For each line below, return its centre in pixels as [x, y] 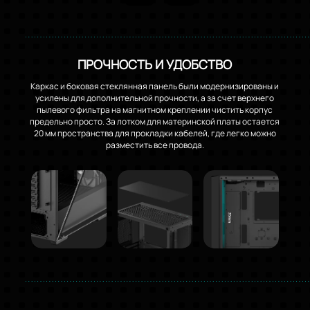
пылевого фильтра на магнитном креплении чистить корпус [155, 109]
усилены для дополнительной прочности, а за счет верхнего [155, 98]
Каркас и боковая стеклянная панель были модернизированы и [155, 86]
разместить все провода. [155, 145]
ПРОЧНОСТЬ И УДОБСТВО [155, 64]
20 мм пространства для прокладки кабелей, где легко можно [155, 133]
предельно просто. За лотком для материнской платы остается [155, 121]
